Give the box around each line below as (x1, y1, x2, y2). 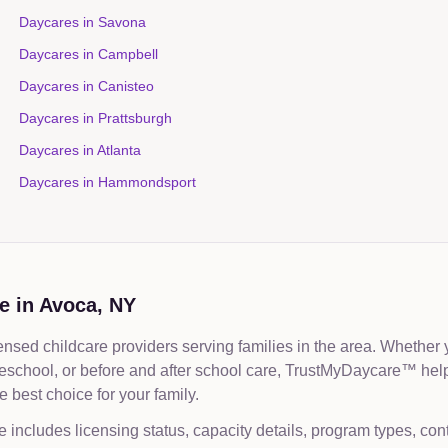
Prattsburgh (97, 110, 172, 126)
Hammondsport (97, 174, 196, 190)
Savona (97, 14, 146, 30)
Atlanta (96, 142, 141, 158)
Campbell (97, 46, 158, 62)
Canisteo (97, 78, 154, 94)
